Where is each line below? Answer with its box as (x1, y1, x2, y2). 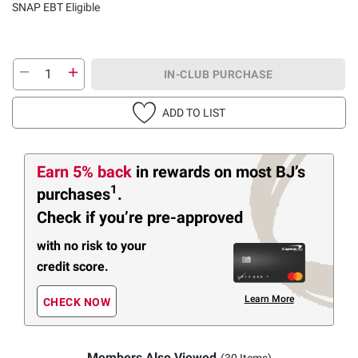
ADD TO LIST (162, 105, 225, 119)
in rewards (136, 161, 214, 181)
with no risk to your (37, 237, 146, 253)
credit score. (37, 258, 109, 274)
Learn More (244, 292, 294, 304)
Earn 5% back (37, 161, 136, 181)
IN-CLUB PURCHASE (163, 67, 273, 81)
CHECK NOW (42, 296, 111, 309)
